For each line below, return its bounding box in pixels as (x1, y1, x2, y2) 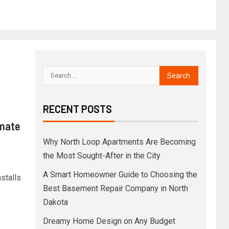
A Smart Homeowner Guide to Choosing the (42, 169, 197, 179)
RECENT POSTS (42, 102, 112, 115)
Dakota (42, 197, 68, 207)
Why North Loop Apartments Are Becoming (42, 136, 196, 147)
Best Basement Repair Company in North (42, 183, 188, 193)
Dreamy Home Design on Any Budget (42, 216, 175, 226)
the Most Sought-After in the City (42, 150, 161, 161)
